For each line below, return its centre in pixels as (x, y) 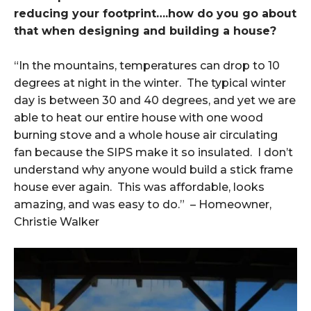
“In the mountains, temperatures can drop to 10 (147, 66)
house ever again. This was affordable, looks (139, 187)
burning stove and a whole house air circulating (146, 135)
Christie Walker (57, 222)
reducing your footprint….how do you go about (155, 14)
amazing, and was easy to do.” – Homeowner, (143, 204)
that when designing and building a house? (145, 31)
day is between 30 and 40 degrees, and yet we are (155, 100)
